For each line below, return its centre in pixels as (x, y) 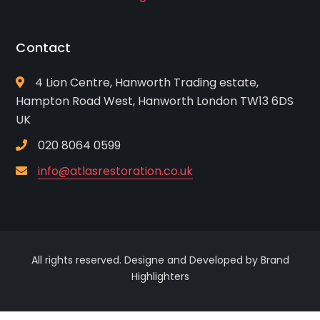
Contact (44, 48)
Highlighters (160, 277)
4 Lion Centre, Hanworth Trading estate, (147, 83)
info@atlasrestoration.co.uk (116, 171)
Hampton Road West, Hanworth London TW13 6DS (155, 101)
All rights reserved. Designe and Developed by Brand (160, 260)
